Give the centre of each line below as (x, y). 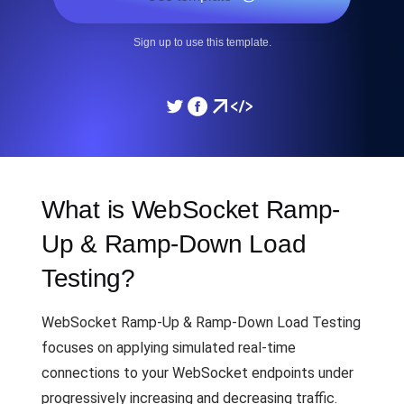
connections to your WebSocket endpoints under (197, 373)
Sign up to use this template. (202, 42)
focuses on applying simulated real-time (169, 348)
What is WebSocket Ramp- (191, 210)
